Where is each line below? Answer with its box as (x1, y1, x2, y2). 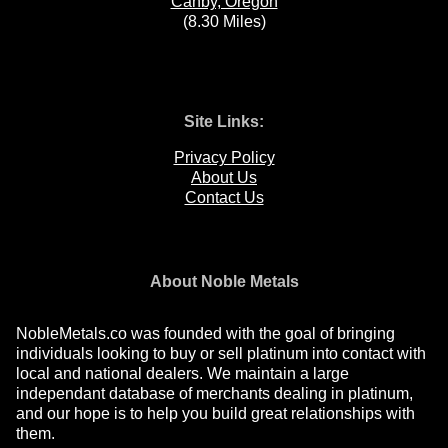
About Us (191, 169, 257, 186)
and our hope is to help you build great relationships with (16, 405, 415, 422)
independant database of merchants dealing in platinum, (16, 385, 413, 402)
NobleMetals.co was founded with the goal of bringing (16, 325, 395, 342)
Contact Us (184, 189, 264, 206)
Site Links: (184, 113, 264, 130)
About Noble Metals (149, 273, 299, 290)
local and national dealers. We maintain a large (16, 365, 349, 382)
